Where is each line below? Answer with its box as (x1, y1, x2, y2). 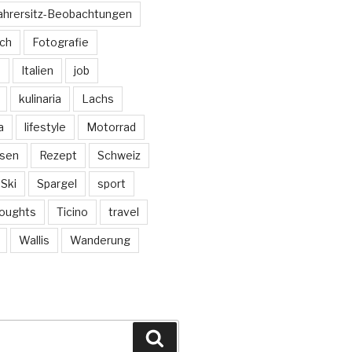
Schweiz (97, 148, 141, 162)
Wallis (18, 233, 49, 247)
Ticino (56, 205, 88, 218)
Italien (20, 64, 53, 77)
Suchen (163, 329, 211, 345)
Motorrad (86, 120, 136, 134)
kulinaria (18, 92, 61, 105)
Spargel (36, 177, 77, 190)
